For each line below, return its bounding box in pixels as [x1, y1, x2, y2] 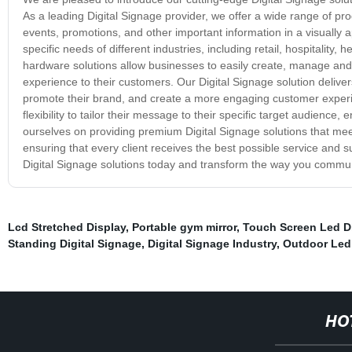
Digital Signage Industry [147, 236, 277, 250]
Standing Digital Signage [7, 236, 141, 250]
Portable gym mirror [131, 220, 236, 233]
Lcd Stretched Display [7, 220, 126, 233]
